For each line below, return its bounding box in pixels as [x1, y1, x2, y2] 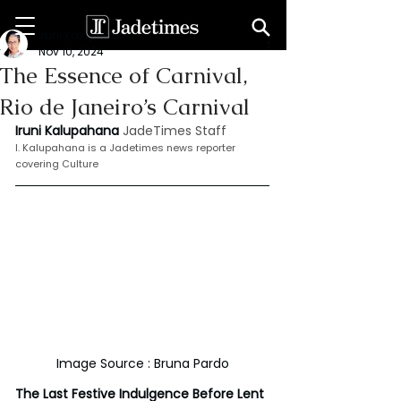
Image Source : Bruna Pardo [55, 354, 229, 372]
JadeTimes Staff [123, 122, 226, 140]
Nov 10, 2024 [38, 44, 104, 59]
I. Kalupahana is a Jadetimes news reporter [15, 141, 238, 155]
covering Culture [15, 157, 98, 171]
